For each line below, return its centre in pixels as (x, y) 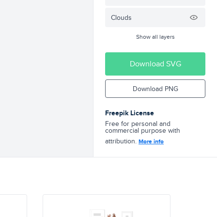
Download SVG (155, 64)
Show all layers (155, 37)
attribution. (122, 141)
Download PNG (155, 89)
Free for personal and (138, 124)
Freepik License (130, 113)
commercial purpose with (143, 130)
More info (151, 141)
